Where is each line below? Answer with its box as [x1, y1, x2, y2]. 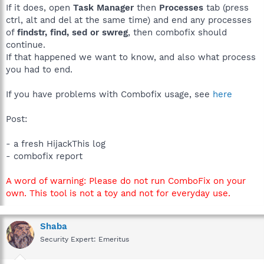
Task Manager [73, 2, 134, 13]
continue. [6, 39, 45, 50]
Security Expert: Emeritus [40, 235, 129, 243]
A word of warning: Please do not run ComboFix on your [6, 176, 246, 186]
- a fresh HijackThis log [6, 138, 105, 149]
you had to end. [6, 64, 72, 75]
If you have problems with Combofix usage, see [6, 89, 213, 100]
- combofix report [6, 151, 82, 161]
